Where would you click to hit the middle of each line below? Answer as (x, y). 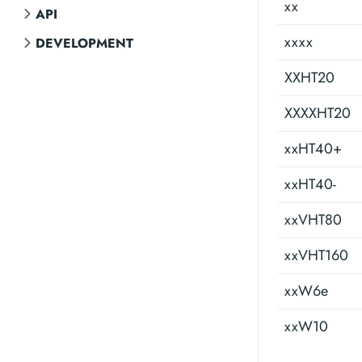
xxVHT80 (313, 220)
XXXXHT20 (318, 113)
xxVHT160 (316, 255)
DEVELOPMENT (84, 43)
